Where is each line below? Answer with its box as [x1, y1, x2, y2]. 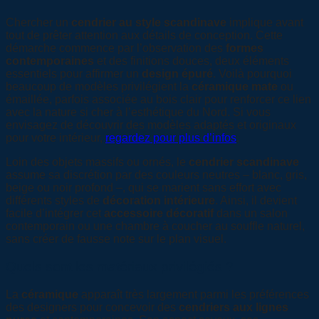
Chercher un [6, 16, 71, 29]
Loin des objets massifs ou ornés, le [6, 156, 189, 169]
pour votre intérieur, [6, 132, 105, 145]
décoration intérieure [103, 194, 215, 207]
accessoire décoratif [104, 207, 214, 220]
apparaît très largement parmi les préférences [78, 288, 309, 300]
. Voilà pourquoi [213, 68, 292, 80]
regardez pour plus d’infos [105, 132, 236, 145]
